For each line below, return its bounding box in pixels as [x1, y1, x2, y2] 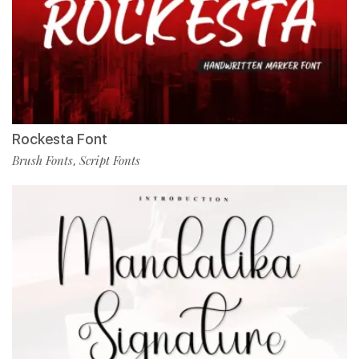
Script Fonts [79, 152, 140, 169]
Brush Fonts [12, 152, 73, 169]
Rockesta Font [12, 131, 107, 148]
